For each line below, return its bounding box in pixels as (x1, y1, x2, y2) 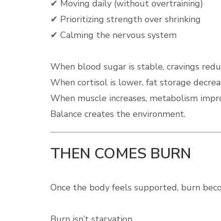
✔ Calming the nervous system (50, 29, 177, 41)
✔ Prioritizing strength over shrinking (50, 13, 201, 25)
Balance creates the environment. (50, 108, 185, 120)
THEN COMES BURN (50, 144, 191, 164)
